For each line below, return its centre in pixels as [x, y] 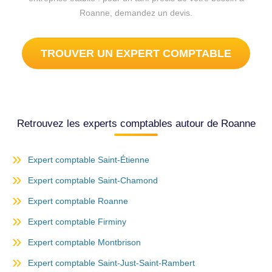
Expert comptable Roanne [78, 201]
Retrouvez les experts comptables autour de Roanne [136, 124]
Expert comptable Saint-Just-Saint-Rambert [111, 263]
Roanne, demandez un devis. [136, 13]
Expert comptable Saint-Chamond [93, 181]
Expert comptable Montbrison [84, 243]
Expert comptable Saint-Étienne [89, 160]
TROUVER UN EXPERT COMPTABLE [136, 54]
